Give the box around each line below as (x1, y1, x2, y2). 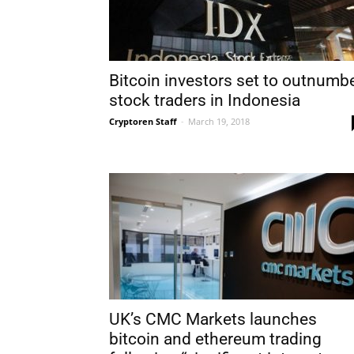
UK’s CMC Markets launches (109, 310, 317, 329)
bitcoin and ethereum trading (109, 330, 322, 348)
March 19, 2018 (188, 115, 250, 127)
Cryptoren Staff (109, 115, 177, 127)
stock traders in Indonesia (109, 91, 300, 110)
